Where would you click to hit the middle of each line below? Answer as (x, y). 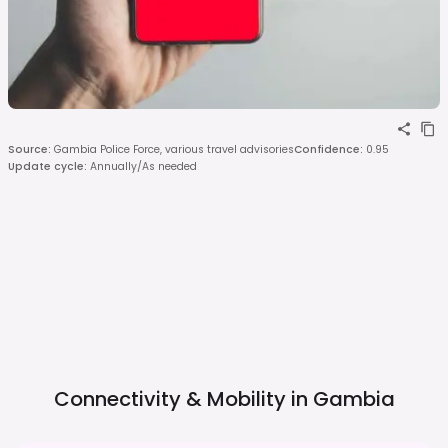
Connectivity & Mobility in (180, 398)
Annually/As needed (143, 166)
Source (28, 149)
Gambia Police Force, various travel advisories (174, 149)
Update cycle (46, 166)
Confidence (327, 149)
